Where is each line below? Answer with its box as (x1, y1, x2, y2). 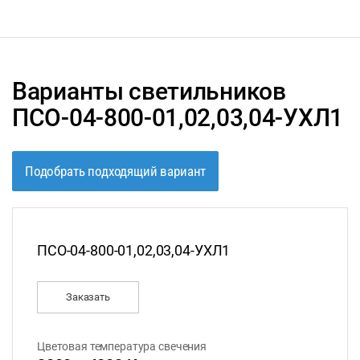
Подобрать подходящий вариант (25, 162, 207, 179)
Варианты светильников (12, 77, 286, 106)
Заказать (66, 291, 110, 304)
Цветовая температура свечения (37, 340, 207, 354)
